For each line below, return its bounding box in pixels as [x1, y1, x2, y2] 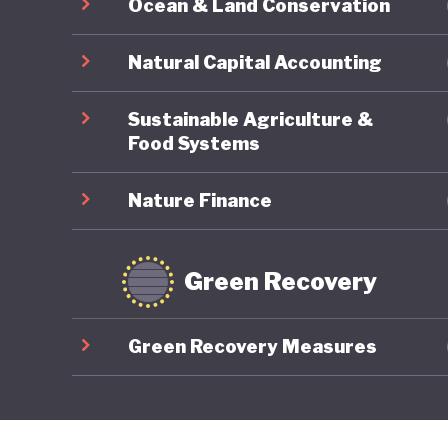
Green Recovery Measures [128, 335, 377, 357]
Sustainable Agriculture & [128, 108, 373, 130]
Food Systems [128, 132, 260, 154]
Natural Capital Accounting [128, 51, 382, 73]
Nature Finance [128, 189, 272, 211]
